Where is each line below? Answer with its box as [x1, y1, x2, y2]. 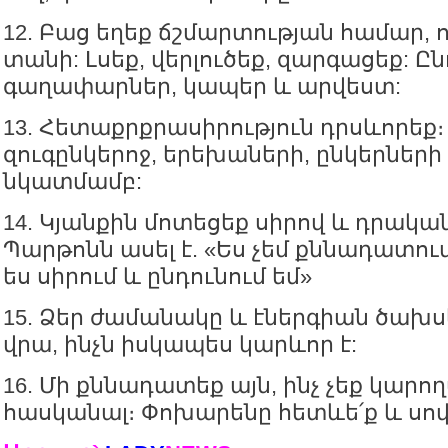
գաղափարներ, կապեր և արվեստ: [3, 74, 401, 99]
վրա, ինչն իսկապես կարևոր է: [3, 332, 357, 357]
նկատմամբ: [3, 169, 142, 194]
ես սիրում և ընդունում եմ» [3, 264, 312, 289]
